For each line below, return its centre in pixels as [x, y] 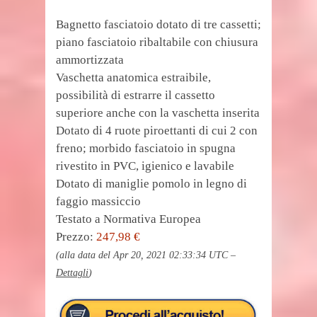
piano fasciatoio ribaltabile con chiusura [157, 42]
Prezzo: [76, 237]
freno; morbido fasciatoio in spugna [146, 148]
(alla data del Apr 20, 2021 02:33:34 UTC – [146, 255]
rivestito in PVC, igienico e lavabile [145, 166]
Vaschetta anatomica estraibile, [133, 77]
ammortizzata [90, 60]
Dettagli [72, 273]
